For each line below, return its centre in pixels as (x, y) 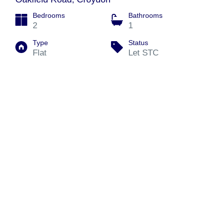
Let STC (143, 53)
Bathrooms (145, 15)
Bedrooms (49, 15)
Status (138, 43)
